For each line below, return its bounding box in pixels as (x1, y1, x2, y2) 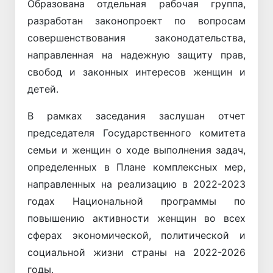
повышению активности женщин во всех (27, 211, 246, 224)
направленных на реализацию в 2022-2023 (27, 177, 246, 190)
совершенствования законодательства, (27, 31, 246, 44)
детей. (27, 82, 58, 95)
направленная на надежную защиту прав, (27, 48, 246, 61)
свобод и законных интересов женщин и (27, 65, 246, 78)
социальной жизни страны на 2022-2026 (27, 246, 246, 258)
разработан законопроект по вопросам (27, 14, 246, 27)
